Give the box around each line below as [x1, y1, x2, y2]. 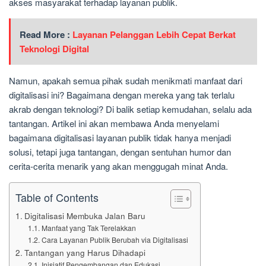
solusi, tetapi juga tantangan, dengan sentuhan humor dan [9, 145, 231, 159]
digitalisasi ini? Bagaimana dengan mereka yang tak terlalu [9, 88, 235, 102]
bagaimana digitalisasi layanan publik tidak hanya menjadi [9, 131, 231, 144]
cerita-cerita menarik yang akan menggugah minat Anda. [9, 160, 228, 173]
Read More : [20, 28, 72, 42]
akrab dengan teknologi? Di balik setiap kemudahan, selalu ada [9, 103, 252, 116]
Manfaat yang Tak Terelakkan [41, 223, 136, 233]
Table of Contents [15, 189, 99, 205]
